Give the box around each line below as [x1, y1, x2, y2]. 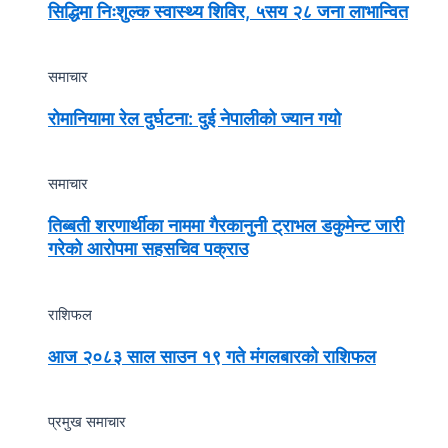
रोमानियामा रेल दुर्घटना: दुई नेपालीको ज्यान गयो [48, 106, 341, 129]
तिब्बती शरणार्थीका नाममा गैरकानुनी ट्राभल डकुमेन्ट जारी [48, 214, 404, 237]
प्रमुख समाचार [48, 413, 126, 432]
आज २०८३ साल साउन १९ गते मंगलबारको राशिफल [48, 344, 376, 367]
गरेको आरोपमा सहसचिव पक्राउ [48, 237, 248, 260]
